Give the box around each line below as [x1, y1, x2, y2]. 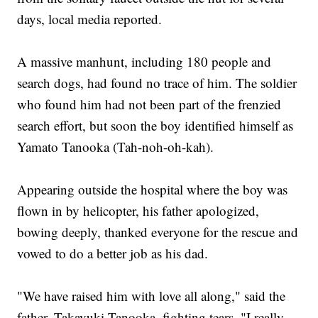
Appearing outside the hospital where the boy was [17, 180, 288, 199]
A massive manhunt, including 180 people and [17, 53, 272, 71]
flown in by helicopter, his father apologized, [17, 202, 260, 220]
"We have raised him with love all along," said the [17, 287, 286, 305]
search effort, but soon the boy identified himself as [17, 116, 294, 135]
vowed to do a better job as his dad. [17, 244, 209, 263]
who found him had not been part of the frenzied [17, 95, 282, 114]
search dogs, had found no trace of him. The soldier [17, 74, 297, 92]
